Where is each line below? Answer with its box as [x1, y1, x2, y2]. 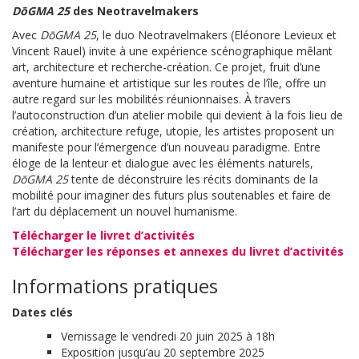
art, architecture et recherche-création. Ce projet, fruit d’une [12, 59, 321, 75]
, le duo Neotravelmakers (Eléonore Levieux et [96, 27, 337, 42]
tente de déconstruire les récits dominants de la [68, 171, 318, 187]
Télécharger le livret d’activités [12, 228, 195, 243]
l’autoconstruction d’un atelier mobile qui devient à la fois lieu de [12, 107, 343, 123]
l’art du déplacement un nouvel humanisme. [12, 204, 237, 219]
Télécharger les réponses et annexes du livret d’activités [12, 244, 344, 259]
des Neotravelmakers [70, 3, 199, 18]
